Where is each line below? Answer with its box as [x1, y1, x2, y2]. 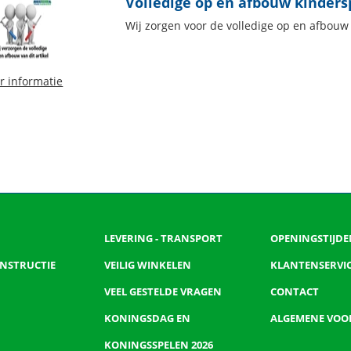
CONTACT [270, 284, 319, 299]
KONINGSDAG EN [104, 311, 191, 325]
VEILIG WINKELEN [104, 258, 192, 272]
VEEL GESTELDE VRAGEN [104, 284, 223, 299]
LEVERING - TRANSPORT [104, 231, 223, 245]
